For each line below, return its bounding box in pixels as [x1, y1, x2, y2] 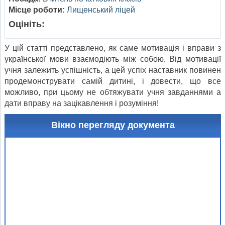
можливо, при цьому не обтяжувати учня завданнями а [5, 88, 221, 97]
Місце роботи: [9, 6, 65, 15]
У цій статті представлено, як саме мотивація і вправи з [5, 44, 221, 53]
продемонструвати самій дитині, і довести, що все [5, 77, 221, 86]
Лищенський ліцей [67, 6, 135, 15]
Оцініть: [9, 19, 45, 30]
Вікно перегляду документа [51, 120, 175, 131]
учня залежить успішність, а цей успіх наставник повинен [5, 66, 221, 75]
